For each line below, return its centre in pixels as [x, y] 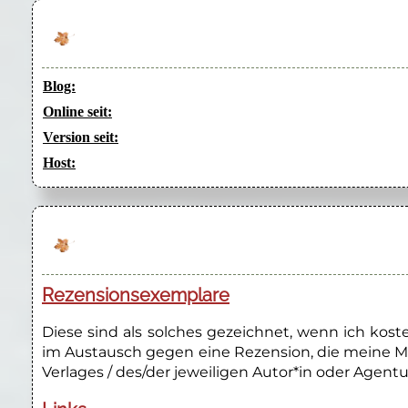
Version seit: [81, 138]
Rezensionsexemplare [136, 296]
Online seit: [77, 112]
